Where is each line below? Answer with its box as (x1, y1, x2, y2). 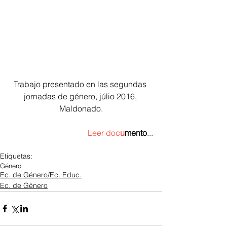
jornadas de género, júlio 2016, (23, 91, 139, 102)
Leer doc (88, 128, 120, 138)
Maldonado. (59, 103, 103, 114)
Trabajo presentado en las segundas (14, 79, 148, 90)
